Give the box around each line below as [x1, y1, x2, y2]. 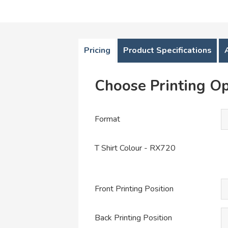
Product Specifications [123, 44, 212, 56]
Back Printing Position [95, 212, 173, 223]
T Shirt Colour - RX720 [95, 142, 176, 154]
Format [95, 113, 121, 125]
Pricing [83, 44, 110, 56]
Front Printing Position [95, 183, 174, 194]
